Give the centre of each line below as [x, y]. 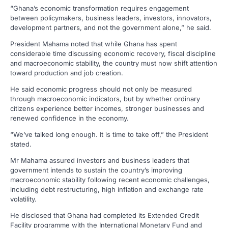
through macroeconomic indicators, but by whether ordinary [105, 98]
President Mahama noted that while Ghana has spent [94, 44]
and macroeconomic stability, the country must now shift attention [114, 63]
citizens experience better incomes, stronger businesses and [107, 108]
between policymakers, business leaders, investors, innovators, [111, 18]
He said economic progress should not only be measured [101, 89]
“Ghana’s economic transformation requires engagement [99, 8]
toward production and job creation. [67, 73]
